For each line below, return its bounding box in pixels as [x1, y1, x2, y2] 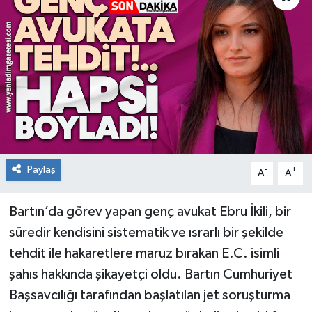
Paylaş [26, 164, 56, 175]
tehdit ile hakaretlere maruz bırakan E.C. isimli [8, 247, 279, 261]
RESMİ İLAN [37, 19, 104, 31]
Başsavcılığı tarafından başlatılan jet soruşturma [8, 288, 290, 303]
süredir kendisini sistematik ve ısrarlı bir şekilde [8, 226, 283, 240]
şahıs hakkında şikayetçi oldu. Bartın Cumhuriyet [8, 267, 292, 282]
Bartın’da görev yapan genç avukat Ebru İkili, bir [8, 205, 291, 219]
